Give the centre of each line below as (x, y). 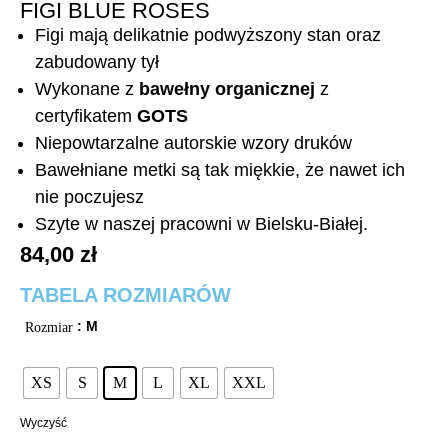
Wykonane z (87, 88)
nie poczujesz (89, 196)
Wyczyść (43, 423)
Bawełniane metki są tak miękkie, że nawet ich (220, 169)
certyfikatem (86, 115)
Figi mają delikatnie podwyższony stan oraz (208, 34)
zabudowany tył (97, 61)
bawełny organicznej (227, 88)
